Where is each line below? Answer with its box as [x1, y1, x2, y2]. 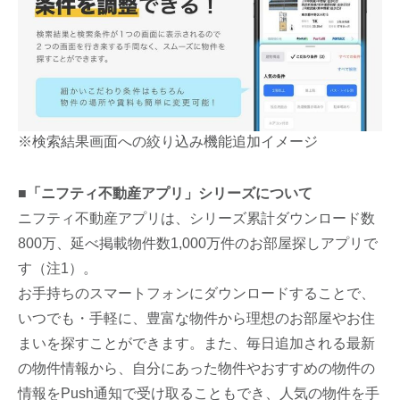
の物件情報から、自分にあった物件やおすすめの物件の [18, 360, 376, 376]
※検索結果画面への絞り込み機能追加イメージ [18, 133, 319, 149]
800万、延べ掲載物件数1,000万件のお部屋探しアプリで [18, 235, 379, 251]
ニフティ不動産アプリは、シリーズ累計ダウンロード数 [18, 210, 376, 226]
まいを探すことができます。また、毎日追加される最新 [18, 335, 376, 351]
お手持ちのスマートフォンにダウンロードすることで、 [18, 285, 376, 301]
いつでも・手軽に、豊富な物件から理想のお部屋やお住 [18, 310, 376, 326]
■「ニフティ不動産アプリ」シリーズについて [18, 185, 313, 201]
